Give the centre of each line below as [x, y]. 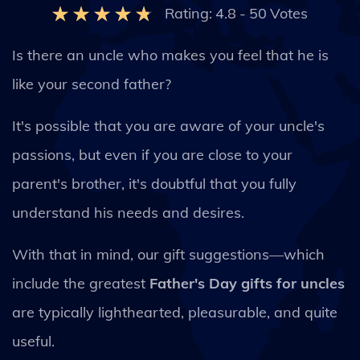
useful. [35, 341]
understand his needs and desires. [128, 213]
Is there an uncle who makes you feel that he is [170, 55]
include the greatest [81, 283]
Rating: [188, 13]
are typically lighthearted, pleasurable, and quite [175, 312]
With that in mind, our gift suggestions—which [168, 254]
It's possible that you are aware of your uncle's [168, 126]
